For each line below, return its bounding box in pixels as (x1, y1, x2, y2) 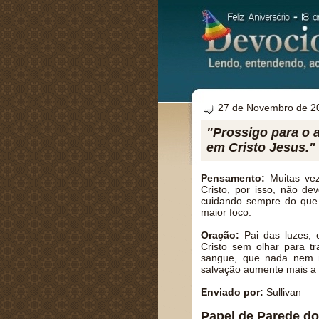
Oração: (201, 229, 239, 241)
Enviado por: (201, 286, 263, 298)
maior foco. (201, 206, 251, 218)
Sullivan (263, 286, 301, 298)
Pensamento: (201, 172, 265, 184)
